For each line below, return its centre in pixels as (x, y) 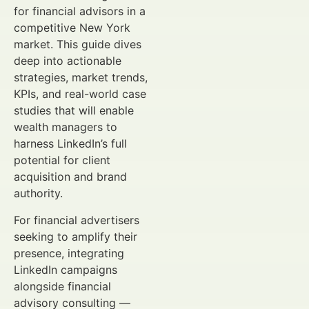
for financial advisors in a (80, 11)
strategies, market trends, (81, 78)
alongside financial (62, 286)
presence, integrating (69, 253)
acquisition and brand (70, 177)
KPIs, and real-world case (80, 94)
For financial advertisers (77, 220)
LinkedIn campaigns (66, 269)
